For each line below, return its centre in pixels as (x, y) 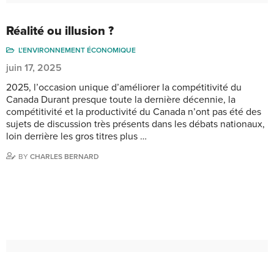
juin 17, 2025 (34, 68)
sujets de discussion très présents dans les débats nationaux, (135, 124)
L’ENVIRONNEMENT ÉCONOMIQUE (77, 50)
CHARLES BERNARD (65, 156)
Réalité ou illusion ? (60, 31)
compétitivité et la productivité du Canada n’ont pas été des (134, 112)
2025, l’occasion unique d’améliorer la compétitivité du (124, 87)
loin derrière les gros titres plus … (76, 136)
